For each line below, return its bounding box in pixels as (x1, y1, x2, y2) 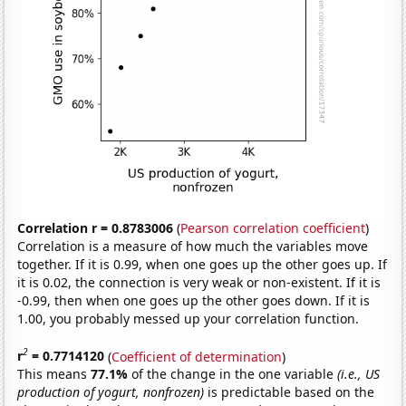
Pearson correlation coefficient (180, 218, 366, 237)
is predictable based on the (204, 383, 375, 401)
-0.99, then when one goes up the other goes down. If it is (17, 291, 371, 309)
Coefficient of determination (111, 347, 283, 365)
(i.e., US (337, 365, 381, 383)
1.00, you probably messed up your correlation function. (17, 309, 360, 327)
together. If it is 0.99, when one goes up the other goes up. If (17, 255, 388, 273)
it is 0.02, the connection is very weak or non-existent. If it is (17, 273, 382, 291)
